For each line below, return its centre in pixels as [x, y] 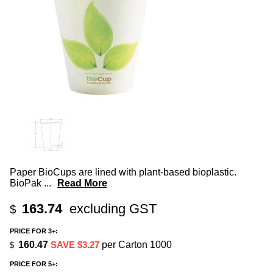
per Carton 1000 [136, 244]
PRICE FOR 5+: [34, 264]
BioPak [27, 183]
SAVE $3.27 [75, 244]
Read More [82, 183]
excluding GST [111, 209]
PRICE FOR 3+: [34, 231]
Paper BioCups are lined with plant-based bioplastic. [123, 172]
